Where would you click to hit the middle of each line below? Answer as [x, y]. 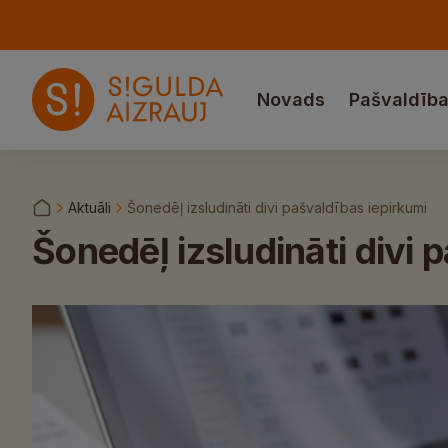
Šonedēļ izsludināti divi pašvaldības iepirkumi [277, 207]
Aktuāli [89, 207]
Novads [291, 99]
